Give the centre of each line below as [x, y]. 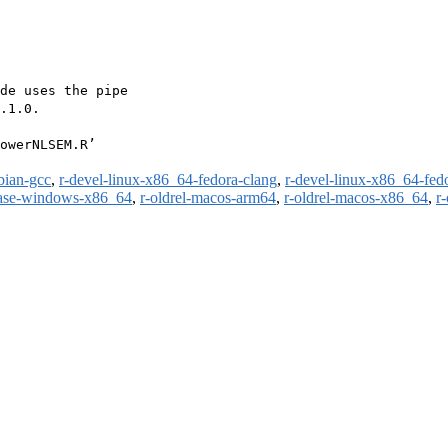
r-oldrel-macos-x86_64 [356, 198]
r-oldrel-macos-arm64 [208, 198]
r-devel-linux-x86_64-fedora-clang [168, 180]
